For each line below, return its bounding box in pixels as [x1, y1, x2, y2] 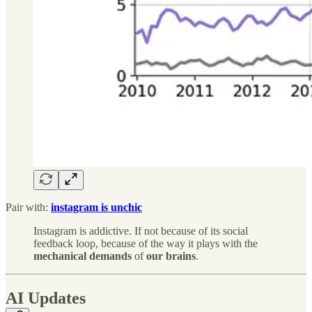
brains [166, 249, 196, 262]
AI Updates [6, 288, 86, 307]
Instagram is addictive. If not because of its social [33, 224, 248, 237]
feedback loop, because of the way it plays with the [33, 237, 258, 249]
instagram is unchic [51, 201, 142, 213]
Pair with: [6, 201, 51, 213]
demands [89, 249, 132, 262]
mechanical [33, 249, 86, 262]
